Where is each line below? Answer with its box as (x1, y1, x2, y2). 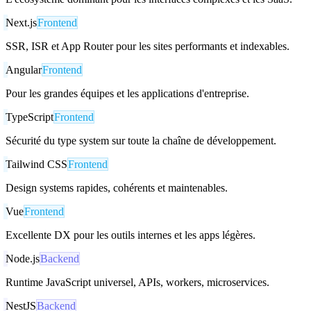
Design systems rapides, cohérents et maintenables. (6, 181, 228, 194)
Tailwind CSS (6, 158, 67, 170)
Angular (6, 63, 42, 76)
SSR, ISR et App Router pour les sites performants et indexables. (6, 40, 289, 52)
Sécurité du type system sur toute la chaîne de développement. (6, 134, 276, 146)
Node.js (6, 252, 40, 264)
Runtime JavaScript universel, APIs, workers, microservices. (6, 276, 269, 288)
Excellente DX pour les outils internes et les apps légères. (6, 228, 255, 241)
